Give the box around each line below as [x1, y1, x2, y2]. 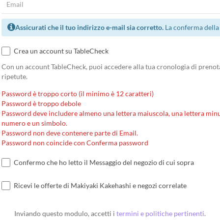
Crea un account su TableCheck [13, 47, 109, 55]
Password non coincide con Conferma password [1, 138, 148, 147]
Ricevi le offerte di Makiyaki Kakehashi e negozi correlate [13, 181, 187, 190]
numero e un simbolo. [1, 119, 67, 127]
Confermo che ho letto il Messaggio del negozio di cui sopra [13, 158, 194, 166]
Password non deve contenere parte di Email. [1, 129, 138, 137]
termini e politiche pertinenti [116, 209, 204, 218]
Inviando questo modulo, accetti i [14, 209, 116, 218]
